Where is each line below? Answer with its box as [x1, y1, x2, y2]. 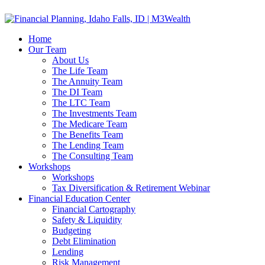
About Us [52, 55, 89, 65]
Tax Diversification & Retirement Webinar [52, 183, 210, 193]
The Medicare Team [52, 119, 127, 129]
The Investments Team [52, 108, 137, 118]
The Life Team [52, 66, 108, 76]
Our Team [28, 44, 66, 54]
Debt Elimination [52, 236, 116, 246]
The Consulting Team [52, 151, 133, 161]
